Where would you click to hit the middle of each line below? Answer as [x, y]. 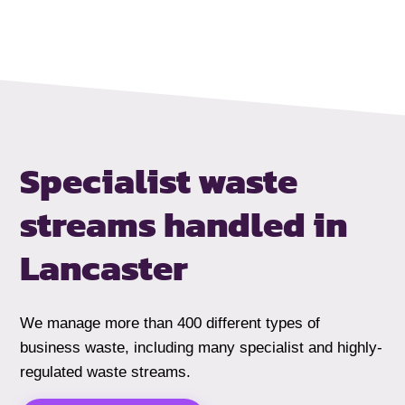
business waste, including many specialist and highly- [202, 347]
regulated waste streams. [106, 372]
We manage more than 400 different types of [170, 323]
